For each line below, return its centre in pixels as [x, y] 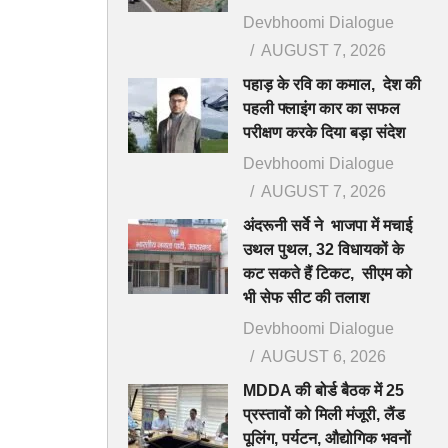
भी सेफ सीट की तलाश [306, 298]
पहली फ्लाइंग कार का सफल [321, 109]
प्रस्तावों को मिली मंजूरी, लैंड [324, 415]
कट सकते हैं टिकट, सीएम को [327, 274]
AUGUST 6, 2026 [323, 357]
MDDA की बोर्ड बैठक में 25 [323, 391]
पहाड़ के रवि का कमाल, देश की [332, 85]
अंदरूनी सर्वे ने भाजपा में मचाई [327, 226]
